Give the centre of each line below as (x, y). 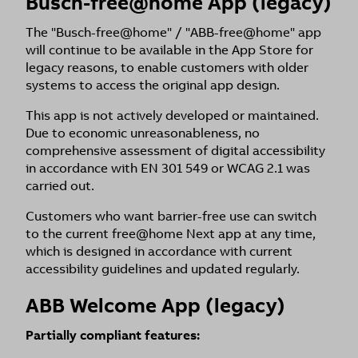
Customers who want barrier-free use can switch (171, 216)
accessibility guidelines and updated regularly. (163, 269)
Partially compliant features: (113, 335)
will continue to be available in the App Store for (169, 50)
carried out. (60, 186)
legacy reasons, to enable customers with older (167, 68)
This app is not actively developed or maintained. (172, 115)
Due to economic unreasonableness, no (143, 133)
